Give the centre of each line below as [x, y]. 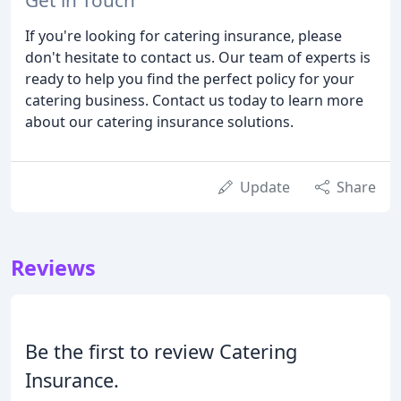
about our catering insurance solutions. [159, 121]
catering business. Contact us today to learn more [194, 100]
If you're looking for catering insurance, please [183, 35]
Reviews [53, 267]
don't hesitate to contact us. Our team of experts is [198, 57]
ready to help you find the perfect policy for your [190, 78]
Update [265, 187]
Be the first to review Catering [161, 351]
